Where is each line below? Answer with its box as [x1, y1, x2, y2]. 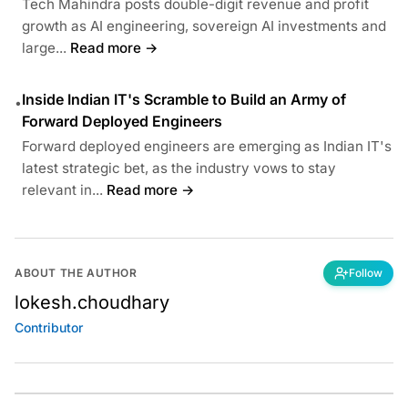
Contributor [15, 319, 83, 335]
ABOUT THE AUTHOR [15, 265, 138, 280]
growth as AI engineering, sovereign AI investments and [22, 16, 386, 35]
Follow [349, 265, 382, 280]
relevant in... [22, 180, 103, 199]
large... [22, 38, 66, 56]
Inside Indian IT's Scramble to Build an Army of [22, 89, 346, 108]
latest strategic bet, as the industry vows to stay [22, 158, 336, 177]
